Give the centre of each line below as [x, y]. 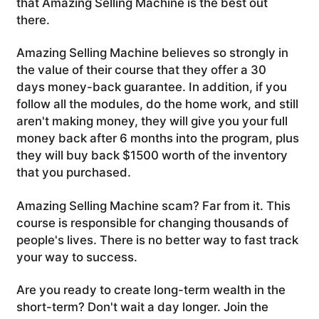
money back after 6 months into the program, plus [157, 138]
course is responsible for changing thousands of [152, 223]
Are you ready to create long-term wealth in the [151, 289]
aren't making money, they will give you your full [152, 121]
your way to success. [77, 257]
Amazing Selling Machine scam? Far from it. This [153, 205]
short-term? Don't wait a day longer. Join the [142, 307]
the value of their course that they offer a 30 [141, 70]
